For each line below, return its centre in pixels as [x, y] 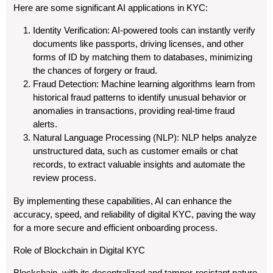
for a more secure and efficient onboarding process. [115, 228]
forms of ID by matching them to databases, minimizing [143, 57]
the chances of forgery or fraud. [95, 70]
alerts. [45, 124]
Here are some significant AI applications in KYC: [111, 8]
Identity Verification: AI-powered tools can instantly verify [144, 30]
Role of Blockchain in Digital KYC [79, 250]
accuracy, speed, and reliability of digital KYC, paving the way [135, 214]
